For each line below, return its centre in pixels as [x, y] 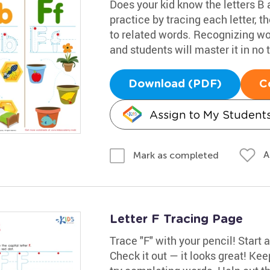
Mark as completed [176, 155]
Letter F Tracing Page [176, 219]
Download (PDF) [175, 84]
